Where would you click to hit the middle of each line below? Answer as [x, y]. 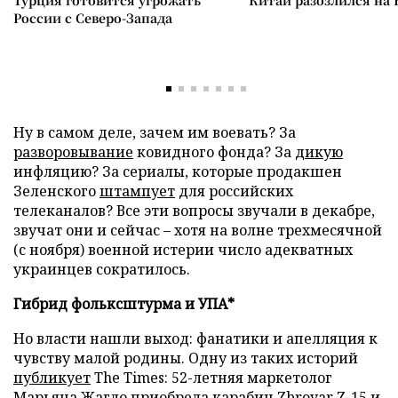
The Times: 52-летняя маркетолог [211, 377]
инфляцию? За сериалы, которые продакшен [178, 171]
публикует [52, 377]
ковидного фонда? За [214, 151]
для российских [234, 191]
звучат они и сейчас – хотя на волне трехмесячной [198, 230]
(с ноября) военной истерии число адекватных [183, 249]
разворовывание [73, 151]
